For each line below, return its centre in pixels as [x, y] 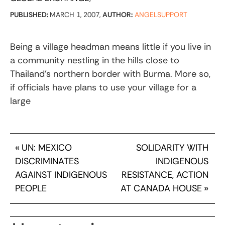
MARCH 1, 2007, [76, 14]
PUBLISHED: [30, 14]
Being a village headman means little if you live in [110, 46]
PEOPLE [31, 188]
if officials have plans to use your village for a [103, 87]
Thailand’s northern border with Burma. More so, [110, 74]
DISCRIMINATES [47, 161]
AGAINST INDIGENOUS [61, 175]
